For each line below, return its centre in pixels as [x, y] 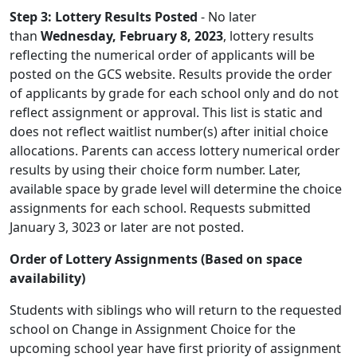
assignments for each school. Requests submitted [160, 208]
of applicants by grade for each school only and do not [174, 93]
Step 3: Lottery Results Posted [104, 17]
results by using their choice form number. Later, [155, 170]
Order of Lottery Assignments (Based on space [156, 259]
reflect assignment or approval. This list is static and [166, 112]
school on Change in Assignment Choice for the [153, 329]
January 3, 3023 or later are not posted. [127, 227]
